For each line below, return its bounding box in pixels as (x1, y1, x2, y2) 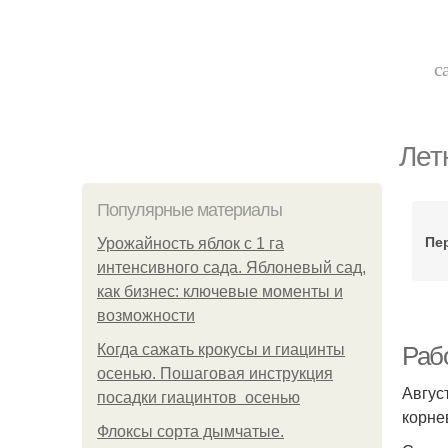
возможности (97, 307, 195, 324)
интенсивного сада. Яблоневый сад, (97, 259, 366, 276)
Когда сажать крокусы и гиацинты (97, 341, 345, 358)
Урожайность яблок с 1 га (97, 235, 284, 252)
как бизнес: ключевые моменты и (97, 283, 343, 300)
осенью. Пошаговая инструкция (97, 365, 333, 382)
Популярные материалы (97, 200, 282, 220)
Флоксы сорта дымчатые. (97, 423, 284, 440)
